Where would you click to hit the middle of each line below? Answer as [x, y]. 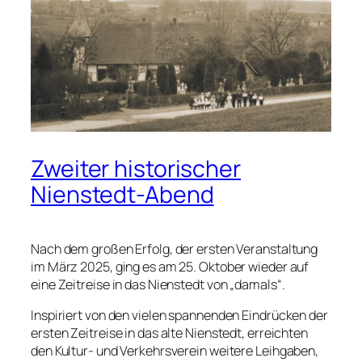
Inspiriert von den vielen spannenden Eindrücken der [179, 315]
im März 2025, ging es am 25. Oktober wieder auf [170, 266]
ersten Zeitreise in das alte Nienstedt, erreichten [169, 333]
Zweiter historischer [136, 168]
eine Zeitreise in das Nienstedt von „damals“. [158, 284]
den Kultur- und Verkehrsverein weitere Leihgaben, [175, 350]
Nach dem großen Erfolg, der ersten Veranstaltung [175, 248]
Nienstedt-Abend [122, 194]
